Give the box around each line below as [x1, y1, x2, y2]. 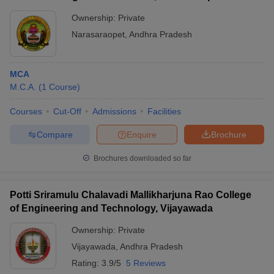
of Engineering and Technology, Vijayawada [10, 203, 213, 213]
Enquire [127, 129, 157, 139]
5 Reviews [126, 258, 166, 268]
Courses [10, 106, 42, 116]
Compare [36, 129, 73, 139]
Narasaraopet [72, 29, 125, 39]
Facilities [147, 106, 181, 116]
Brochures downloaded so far [92, 154, 191, 163]
